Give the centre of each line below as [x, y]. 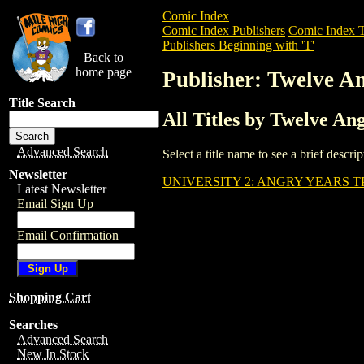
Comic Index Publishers [224, 30]
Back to [104, 57]
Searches [33, 325]
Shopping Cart [50, 297]
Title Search [42, 103]
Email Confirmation [68, 235]
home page [104, 72]
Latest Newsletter [62, 189]
